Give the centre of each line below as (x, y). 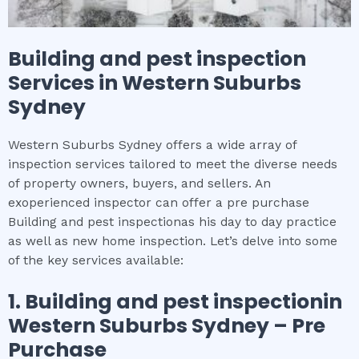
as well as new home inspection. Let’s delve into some (173, 242)
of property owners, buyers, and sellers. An (139, 184)
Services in (65, 83)
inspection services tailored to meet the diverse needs (173, 165)
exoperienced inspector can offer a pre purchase (159, 203)
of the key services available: (96, 261)
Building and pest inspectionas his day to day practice (172, 222)
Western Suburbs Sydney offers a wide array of (152, 145)
